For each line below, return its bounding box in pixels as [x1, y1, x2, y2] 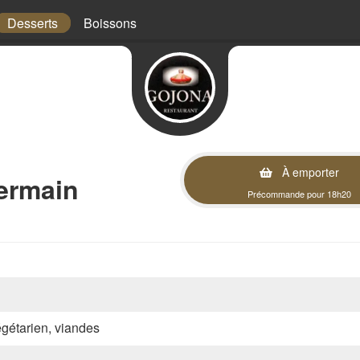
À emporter [279, 164, 339, 180]
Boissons [84, 14, 137, 32]
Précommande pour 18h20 [247, 187, 351, 200]
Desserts [7, 14, 58, 32]
